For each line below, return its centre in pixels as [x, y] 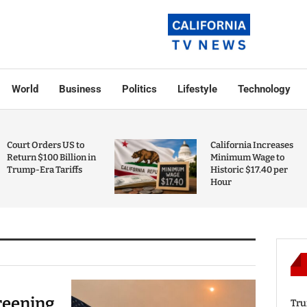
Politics [139, 89]
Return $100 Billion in [51, 157]
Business [80, 89]
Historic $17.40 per [249, 170]
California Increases [252, 145]
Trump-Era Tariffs [44, 170]
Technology [264, 89]
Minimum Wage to [247, 157]
